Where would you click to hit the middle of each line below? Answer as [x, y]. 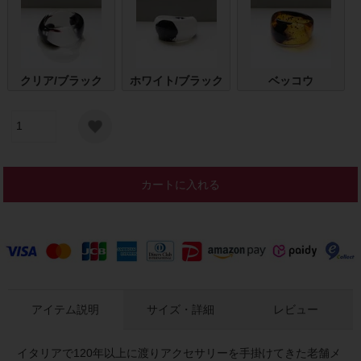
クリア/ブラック [62, 80]
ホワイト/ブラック [176, 80]
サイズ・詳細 [180, 309]
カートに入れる [180, 184]
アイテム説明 [66, 309]
